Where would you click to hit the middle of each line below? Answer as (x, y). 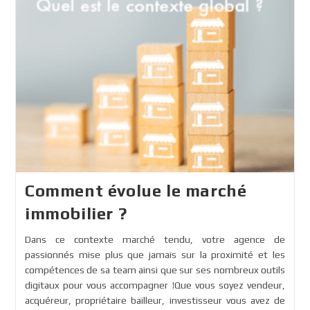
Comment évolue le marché (136, 191)
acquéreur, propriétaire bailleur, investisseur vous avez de (155, 301)
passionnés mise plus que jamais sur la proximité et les (155, 255)
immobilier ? (76, 214)
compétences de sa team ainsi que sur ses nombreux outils (155, 270)
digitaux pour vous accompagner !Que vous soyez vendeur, (155, 285)
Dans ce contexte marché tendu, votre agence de (155, 240)
